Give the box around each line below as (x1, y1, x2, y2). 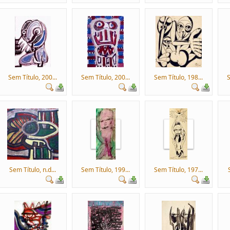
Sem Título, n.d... (9, 165, 56, 174)
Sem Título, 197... (154, 165, 203, 174)
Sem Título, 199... (81, 165, 130, 174)
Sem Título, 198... (154, 73, 203, 82)
